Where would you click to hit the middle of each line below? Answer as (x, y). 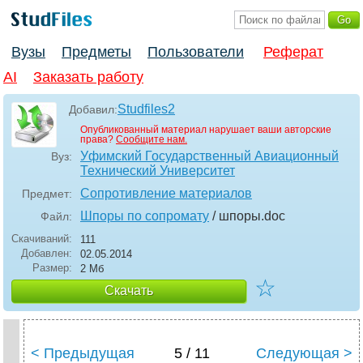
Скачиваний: (42, 239)
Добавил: (93, 110)
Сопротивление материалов (166, 194)
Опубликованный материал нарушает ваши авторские (206, 130)
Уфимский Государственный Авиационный (209, 156)
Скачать (129, 291)
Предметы (96, 52)
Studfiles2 (146, 109)
